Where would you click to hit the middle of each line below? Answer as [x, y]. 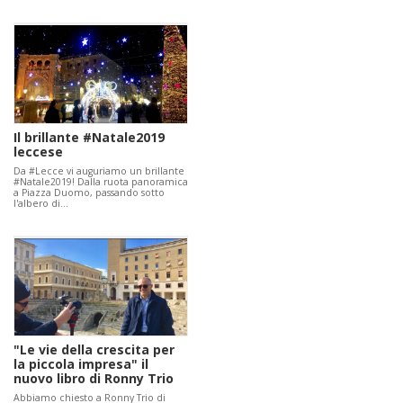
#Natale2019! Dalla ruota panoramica [101, 181]
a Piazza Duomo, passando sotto [89, 192]
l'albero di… [41, 203]
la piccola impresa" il [81, 363]
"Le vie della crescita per [94, 349]
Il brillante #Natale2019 [89, 137]
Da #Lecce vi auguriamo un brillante [99, 170]
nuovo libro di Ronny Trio [94, 378]
